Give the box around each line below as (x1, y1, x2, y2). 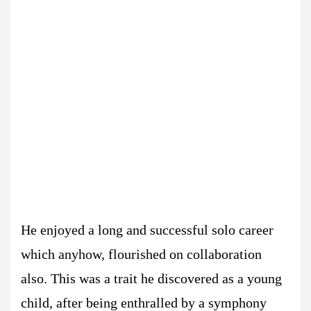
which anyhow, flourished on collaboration (21, 246, 262, 262)
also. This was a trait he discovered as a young (21, 271, 282, 286)
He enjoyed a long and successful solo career (21, 222, 274, 237)
